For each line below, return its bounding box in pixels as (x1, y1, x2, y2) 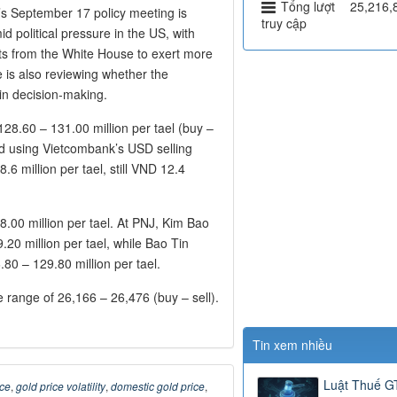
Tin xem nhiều (252, 336, 332, 354)
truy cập (261, 14, 307, 33)
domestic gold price (111, 378, 205, 394)
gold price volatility (16, 378, 105, 394)
